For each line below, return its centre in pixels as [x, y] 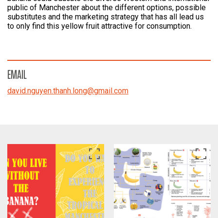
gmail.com [111, 91]
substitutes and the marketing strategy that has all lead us [106, 17]
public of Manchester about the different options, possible [107, 8]
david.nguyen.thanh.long [47, 91]
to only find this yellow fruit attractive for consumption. [100, 26]
